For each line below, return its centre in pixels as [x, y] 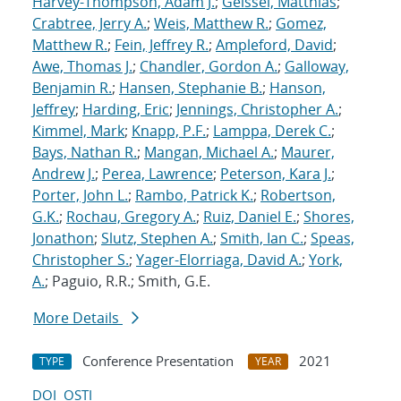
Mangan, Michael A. [209, 153]
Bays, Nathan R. [85, 153]
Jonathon [63, 239]
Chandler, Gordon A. [209, 67]
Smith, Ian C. [262, 239]
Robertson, [298, 196]
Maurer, [308, 153]
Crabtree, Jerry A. [90, 24]
